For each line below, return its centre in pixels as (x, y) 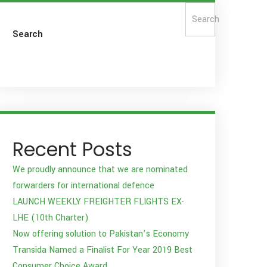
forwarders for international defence (83, 186)
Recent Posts (72, 150)
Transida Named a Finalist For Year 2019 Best (103, 250)
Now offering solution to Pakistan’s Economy (101, 234)
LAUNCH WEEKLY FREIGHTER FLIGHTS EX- (98, 202)
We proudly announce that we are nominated (100, 170)
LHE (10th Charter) (51, 218)
